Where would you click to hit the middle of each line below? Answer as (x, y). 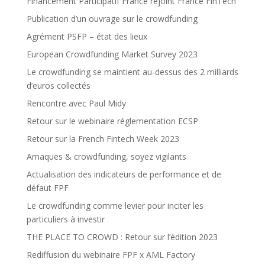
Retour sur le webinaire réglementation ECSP (112, 121)
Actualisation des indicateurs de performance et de (124, 174)
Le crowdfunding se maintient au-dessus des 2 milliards (132, 72)
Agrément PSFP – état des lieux (87, 37)
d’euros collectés (58, 86)
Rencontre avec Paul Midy (76, 104)
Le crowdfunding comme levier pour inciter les (115, 206)
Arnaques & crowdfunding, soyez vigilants (106, 157)
